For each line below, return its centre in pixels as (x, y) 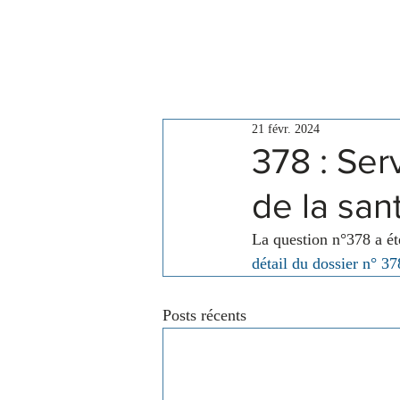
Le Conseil (241, 55)
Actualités (358, 55)
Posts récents (204, 315)
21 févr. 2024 (286, 129)
